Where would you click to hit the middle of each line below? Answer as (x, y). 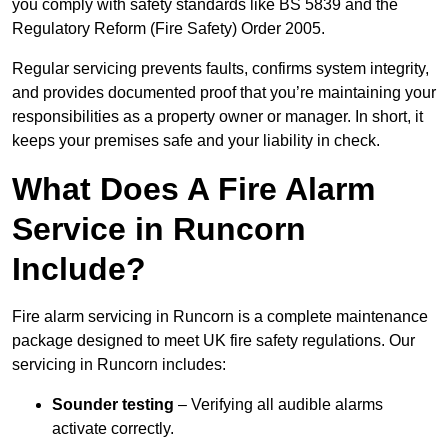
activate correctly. (113, 429)
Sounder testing (113, 405)
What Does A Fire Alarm (193, 189)
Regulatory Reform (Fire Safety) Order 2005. (168, 29)
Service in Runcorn (159, 229)
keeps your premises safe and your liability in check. (196, 141)
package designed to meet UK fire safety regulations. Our (213, 341)
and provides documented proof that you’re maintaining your (224, 93)
